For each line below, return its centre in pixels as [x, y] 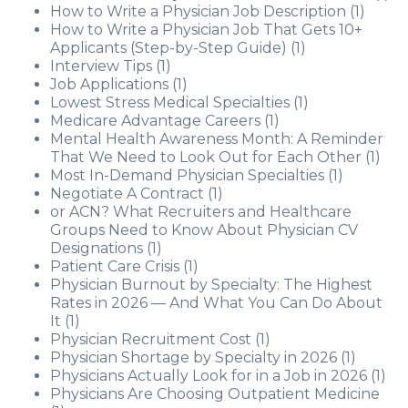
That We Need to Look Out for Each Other [206, 157]
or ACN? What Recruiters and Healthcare [201, 212]
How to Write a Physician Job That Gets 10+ [206, 30]
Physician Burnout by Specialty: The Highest [211, 285]
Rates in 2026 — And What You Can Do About [216, 303]
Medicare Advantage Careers [155, 121]
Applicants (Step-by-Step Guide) [168, 48]
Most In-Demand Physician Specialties [187, 175]
